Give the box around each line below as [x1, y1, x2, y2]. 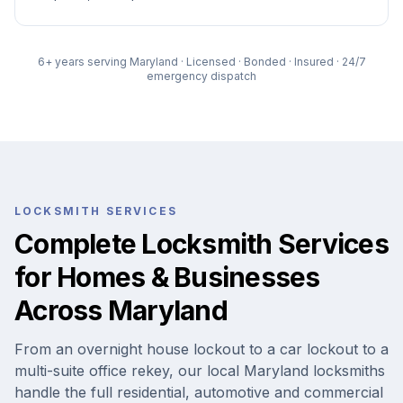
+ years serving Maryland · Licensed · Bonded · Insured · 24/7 [44, 55, 366, 68]
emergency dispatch [147, 69, 256, 83]
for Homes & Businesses [14, 261, 320, 293]
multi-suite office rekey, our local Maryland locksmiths [14, 362, 385, 380]
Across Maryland [14, 294, 228, 327]
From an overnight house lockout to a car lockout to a [14, 340, 389, 358]
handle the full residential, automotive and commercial [14, 383, 383, 401]
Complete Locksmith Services [14, 228, 389, 260]
